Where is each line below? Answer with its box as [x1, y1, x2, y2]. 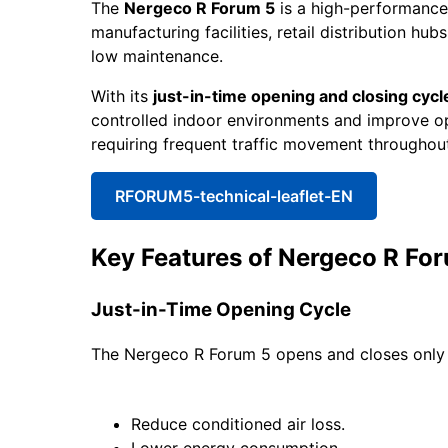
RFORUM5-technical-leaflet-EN [114, 185, 353, 206]
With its [90, 85, 153, 106]
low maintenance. [90, 45, 223, 66]
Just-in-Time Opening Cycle [90, 297, 351, 321]
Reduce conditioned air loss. [130, 414, 345, 435]
